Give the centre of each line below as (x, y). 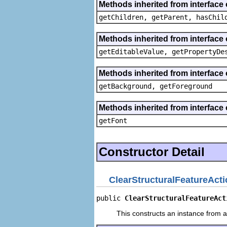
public (110, 198)
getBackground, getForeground (156, 86)
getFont (113, 120)
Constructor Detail (152, 152)
